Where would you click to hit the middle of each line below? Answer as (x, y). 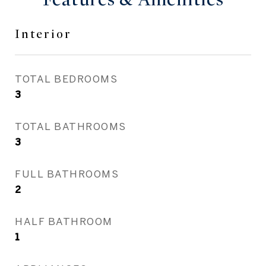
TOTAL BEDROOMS (66, 79)
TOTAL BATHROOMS (71, 126)
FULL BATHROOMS (67, 174)
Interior (43, 34)
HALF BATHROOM (64, 221)
